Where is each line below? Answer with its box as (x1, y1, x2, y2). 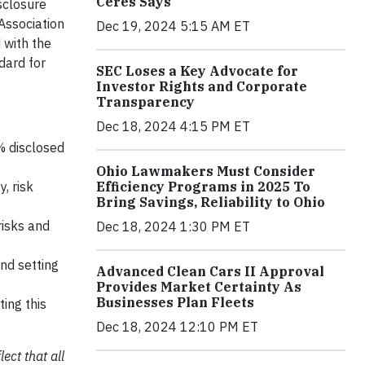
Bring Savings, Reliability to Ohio (96, 193, 325, 210)
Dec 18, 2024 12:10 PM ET (96, 318, 258, 335)
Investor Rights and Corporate (96, 77, 307, 95)
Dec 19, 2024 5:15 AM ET (96, 17, 250, 34)
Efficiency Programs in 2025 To (96, 178, 310, 195)
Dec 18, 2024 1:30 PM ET (96, 218, 250, 235)
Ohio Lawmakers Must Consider (96, 162, 315, 179)
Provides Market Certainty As (96, 278, 301, 295)
